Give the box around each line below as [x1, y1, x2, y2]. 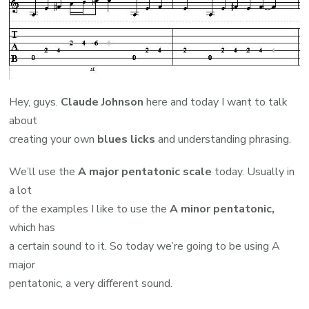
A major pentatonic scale [75, 164, 212, 180]
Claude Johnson [61, 94, 144, 110]
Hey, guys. [9, 94, 61, 110]
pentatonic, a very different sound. [9, 276, 173, 292]
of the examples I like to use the [9, 201, 170, 217]
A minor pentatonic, [170, 201, 275, 217]
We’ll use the [9, 164, 76, 180]
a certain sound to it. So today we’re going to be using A [9, 239, 281, 255]
